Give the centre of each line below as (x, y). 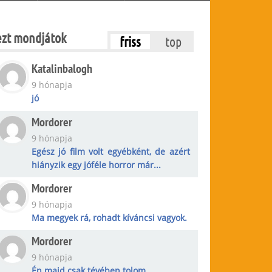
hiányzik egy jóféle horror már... (96, 165)
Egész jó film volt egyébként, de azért (110, 151)
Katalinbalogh (62, 69)
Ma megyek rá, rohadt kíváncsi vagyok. (109, 217)
